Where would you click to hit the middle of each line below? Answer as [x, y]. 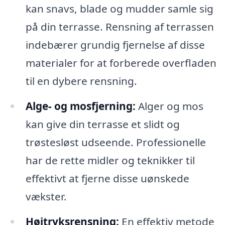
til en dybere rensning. [81, 81]
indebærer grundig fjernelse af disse [115, 45]
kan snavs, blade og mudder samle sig [119, 9]
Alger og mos [169, 106]
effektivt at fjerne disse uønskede [107, 178]
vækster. [46, 196]
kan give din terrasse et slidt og [102, 124]
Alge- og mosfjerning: [80, 106]
